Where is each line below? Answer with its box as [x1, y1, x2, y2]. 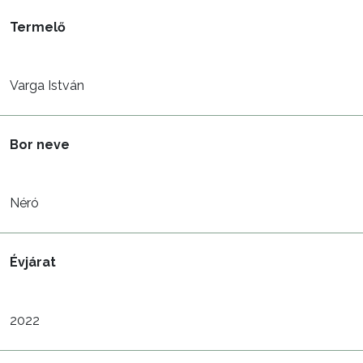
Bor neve [10, 136, 70, 152]
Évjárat [10, 254, 56, 270]
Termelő [10, 19, 66, 35]
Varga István [10, 77, 84, 93]
